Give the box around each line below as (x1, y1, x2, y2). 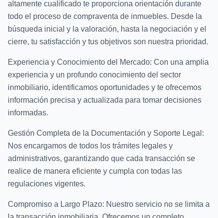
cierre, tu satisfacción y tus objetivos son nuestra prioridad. (8, 37, 208, 46)
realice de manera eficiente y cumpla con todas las (8, 166, 182, 175)
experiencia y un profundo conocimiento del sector (8, 70, 181, 79)
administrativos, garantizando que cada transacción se (8, 154, 195, 163)
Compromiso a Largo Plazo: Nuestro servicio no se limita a (8, 200, 210, 208)
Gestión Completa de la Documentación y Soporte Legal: (8, 128, 204, 137)
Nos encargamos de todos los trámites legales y (8, 141, 173, 150)
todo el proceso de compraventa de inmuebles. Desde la (8, 12, 202, 20)
